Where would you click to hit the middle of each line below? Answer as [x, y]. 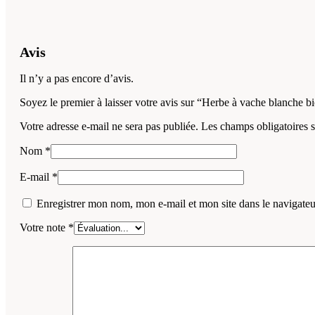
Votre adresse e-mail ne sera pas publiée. [109, 127]
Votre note [44, 228]
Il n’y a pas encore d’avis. [77, 79]
